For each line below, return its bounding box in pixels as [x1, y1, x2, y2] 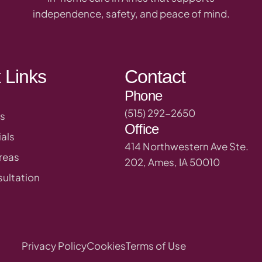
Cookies [87, 239, 126, 252]
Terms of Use [126, 239, 187, 252]
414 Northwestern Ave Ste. [125, 139, 249, 153]
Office [125, 120, 159, 137]
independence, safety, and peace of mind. [32, 7, 230, 20]
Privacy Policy [22, 239, 87, 252]
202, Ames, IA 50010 [125, 155, 220, 168]
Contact [125, 65, 186, 87]
